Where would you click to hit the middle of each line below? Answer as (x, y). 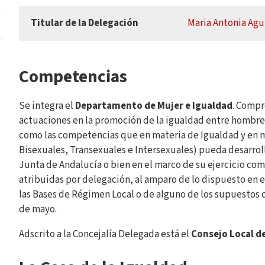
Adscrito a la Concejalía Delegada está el (105, 234)
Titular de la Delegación (84, 23)
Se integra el (47, 106)
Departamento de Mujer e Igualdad (153, 106)
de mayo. (38, 209)
